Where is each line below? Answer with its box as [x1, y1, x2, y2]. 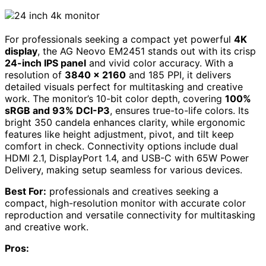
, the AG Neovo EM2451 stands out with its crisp [37, 45, 256, 57]
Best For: [5, 185, 46, 197]
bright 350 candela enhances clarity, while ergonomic [5, 116, 245, 128]
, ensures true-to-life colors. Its [110, 104, 249, 116]
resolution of [5, 68, 65, 81]
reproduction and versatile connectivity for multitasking [5, 208, 255, 221]
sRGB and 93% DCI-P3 [5, 104, 110, 116]
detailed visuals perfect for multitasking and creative [5, 80, 243, 93]
